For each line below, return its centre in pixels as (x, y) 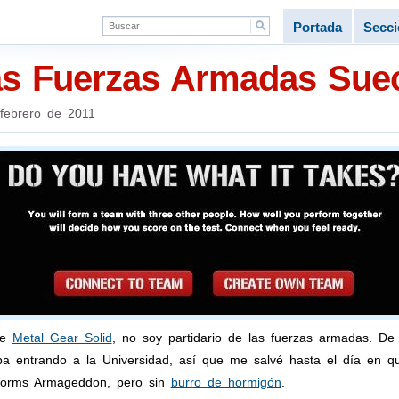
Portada (317, 27)
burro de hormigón (226, 382)
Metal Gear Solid (62, 338)
